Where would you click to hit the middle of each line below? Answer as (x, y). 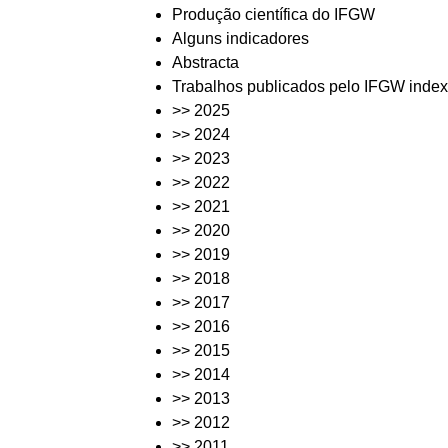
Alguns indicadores (240, 38)
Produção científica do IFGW (273, 14)
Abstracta (205, 62)
